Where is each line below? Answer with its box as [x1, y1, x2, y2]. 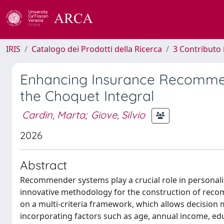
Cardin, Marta [22, 108, 85, 121]
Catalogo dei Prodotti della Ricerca [31, 43, 162, 54]
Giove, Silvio [91, 108, 145, 121]
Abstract [20, 157, 67, 172]
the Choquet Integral [20, 87, 154, 104]
